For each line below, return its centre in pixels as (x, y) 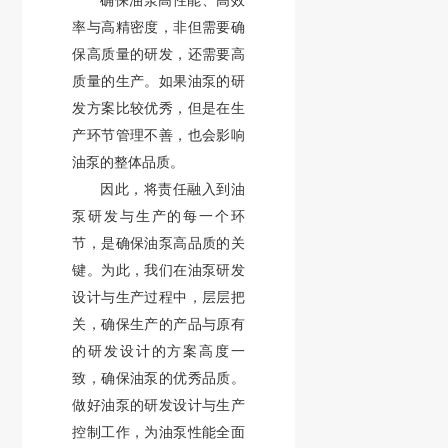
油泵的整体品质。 (128, 162)
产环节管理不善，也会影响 (158, 135)
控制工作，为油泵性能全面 (158, 432)
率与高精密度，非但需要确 (158, 27)
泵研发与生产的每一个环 (158, 216)
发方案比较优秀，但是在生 (158, 108)
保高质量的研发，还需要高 (158, 54)
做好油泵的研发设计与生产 (158, 405)
